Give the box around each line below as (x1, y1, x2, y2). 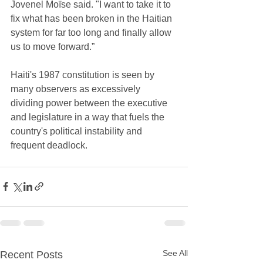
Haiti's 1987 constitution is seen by (11, 69, 157, 80)
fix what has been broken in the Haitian (11, 13, 174, 23)
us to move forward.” (11, 41, 97, 52)
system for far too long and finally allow (11, 27, 174, 38)
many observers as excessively (11, 83, 143, 94)
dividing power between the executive (11, 97, 170, 108)
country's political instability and (11, 126, 144, 136)
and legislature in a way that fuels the (11, 112, 167, 122)
